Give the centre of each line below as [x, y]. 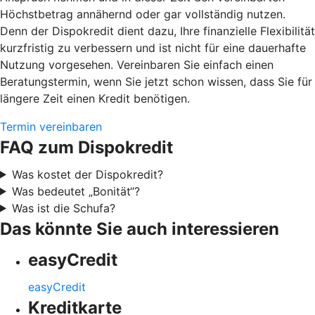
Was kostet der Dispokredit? [87, 174]
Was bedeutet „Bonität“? [76, 191]
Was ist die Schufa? [63, 208]
